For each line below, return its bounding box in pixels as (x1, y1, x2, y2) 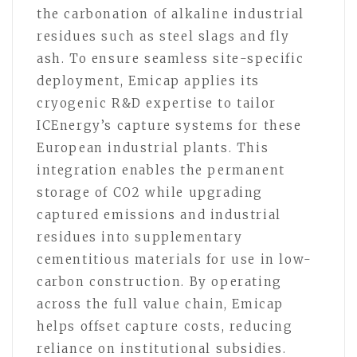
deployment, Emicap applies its (37, 73, 261, 89)
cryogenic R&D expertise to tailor (37, 96, 277, 112)
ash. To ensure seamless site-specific (37, 51, 304, 67)
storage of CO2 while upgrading (37, 185, 264, 201)
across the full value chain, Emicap (37, 296, 284, 312)
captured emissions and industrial (37, 207, 281, 223)
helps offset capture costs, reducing (37, 319, 293, 335)
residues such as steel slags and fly (37, 29, 290, 45)
